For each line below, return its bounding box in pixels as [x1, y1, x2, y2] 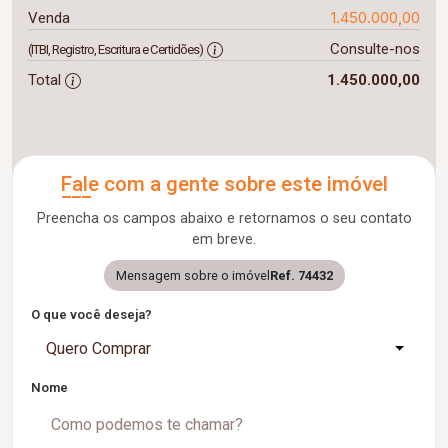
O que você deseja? [31, 307, 152, 322]
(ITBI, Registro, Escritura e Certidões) [28, 42, 203, 57]
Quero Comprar [46, 339, 151, 358]
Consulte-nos [329, 40, 420, 58]
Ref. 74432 [269, 268, 333, 283]
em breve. [192, 231, 256, 248]
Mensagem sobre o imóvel [115, 268, 270, 283]
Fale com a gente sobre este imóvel [60, 172, 388, 196]
